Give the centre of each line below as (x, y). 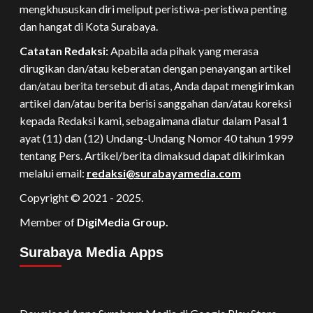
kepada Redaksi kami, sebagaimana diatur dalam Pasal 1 (153, 121)
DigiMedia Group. (122, 222)
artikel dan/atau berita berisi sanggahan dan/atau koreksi (155, 103)
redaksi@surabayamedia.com (163, 173)
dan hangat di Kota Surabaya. (88, 26)
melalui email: (53, 173)
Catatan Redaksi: (64, 51)
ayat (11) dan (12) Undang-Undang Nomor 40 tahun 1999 (156, 138)
